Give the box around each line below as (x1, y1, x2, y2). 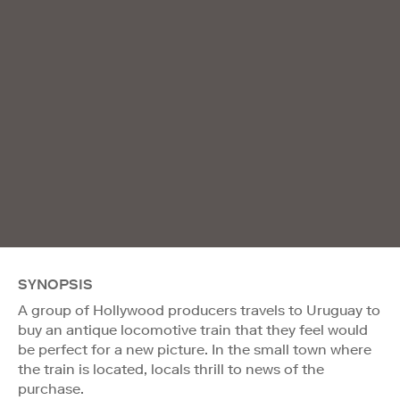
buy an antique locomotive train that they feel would (18, 321, 368, 338)
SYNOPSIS (18, 275, 93, 293)
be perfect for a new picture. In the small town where (18, 340, 371, 358)
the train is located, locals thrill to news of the (18, 360, 324, 378)
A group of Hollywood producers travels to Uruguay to (18, 301, 380, 319)
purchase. (18, 379, 84, 397)
